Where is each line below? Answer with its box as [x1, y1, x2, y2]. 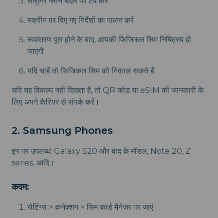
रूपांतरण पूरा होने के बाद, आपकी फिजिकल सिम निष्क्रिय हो [27, 35, 191, 45]
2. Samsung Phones [12, 125, 113, 137]
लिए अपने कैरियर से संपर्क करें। [12, 97, 100, 107]
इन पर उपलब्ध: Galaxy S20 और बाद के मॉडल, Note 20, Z [12, 146, 191, 156]
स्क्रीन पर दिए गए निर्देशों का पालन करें [27, 16, 134, 25]
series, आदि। [12, 158, 54, 168]
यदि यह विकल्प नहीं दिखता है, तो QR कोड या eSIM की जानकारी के [12, 86, 204, 95]
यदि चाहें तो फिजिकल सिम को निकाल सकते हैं [27, 66, 154, 76]
